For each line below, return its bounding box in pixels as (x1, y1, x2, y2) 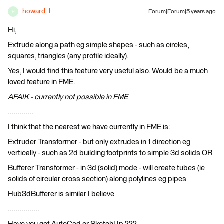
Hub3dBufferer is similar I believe (8, 190, 114, 198)
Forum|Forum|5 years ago (148, 9, 216, 15)
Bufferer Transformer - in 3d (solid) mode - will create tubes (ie (8, 164, 205, 172)
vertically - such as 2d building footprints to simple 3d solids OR (8, 149, 212, 157)
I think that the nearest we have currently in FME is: (8, 123, 170, 131)
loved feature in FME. (8, 78, 75, 86)
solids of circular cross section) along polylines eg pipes (8, 175, 186, 183)
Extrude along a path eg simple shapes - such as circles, (8, 41, 189, 49)
